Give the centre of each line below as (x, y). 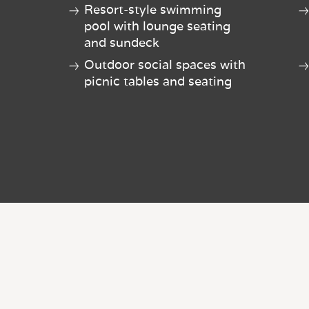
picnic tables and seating (158, 81)
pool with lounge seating (157, 26)
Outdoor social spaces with (165, 65)
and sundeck (122, 43)
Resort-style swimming (153, 10)
